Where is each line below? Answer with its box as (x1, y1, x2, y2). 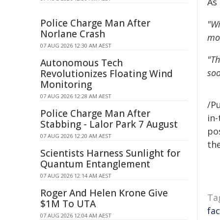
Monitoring (40, 78, 92, 91)
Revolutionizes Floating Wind (40, 67, 173, 80)
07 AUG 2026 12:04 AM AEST (40, 212, 111, 219)
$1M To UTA (40, 197, 96, 210)
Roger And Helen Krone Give (40, 187, 168, 199)
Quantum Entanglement (40, 158, 150, 170)
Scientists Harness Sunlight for (40, 147, 180, 160)
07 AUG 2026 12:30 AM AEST (40, 42, 111, 49)
